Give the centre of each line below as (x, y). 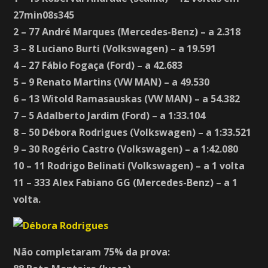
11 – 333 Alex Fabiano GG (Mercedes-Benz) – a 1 (126, 182)
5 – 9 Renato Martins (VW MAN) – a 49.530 (112, 82)
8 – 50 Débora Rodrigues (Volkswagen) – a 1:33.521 (133, 132)
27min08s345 (44, 15)
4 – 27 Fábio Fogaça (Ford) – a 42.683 (98, 65)
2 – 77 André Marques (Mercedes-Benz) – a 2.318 (127, 31)
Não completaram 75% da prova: (92, 252)
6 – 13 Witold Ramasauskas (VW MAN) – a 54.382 (127, 98)
